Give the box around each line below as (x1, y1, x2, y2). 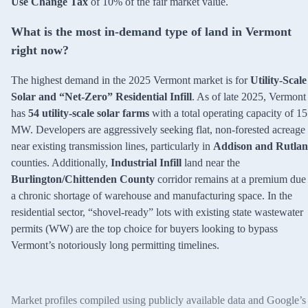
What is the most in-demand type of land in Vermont (11, 24, 291, 38)
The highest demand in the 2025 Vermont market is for (11, 74, 250, 86)
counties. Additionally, (11, 156, 111, 168)
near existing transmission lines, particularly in (11, 140, 213, 152)
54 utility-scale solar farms (28, 107, 149, 119)
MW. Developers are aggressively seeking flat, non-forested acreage (11, 123, 305, 135)
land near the (181, 156, 240, 168)
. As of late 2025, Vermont (192, 90, 306, 102)
